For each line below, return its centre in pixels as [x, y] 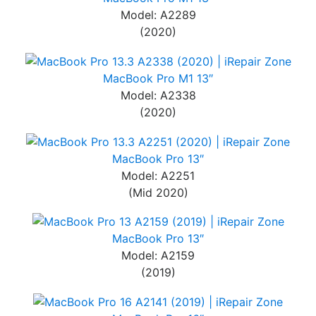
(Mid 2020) [158, 192]
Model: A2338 [158, 96]
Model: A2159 [158, 256]
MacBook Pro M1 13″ [158, 79]
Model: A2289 [158, 15]
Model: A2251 [158, 175]
